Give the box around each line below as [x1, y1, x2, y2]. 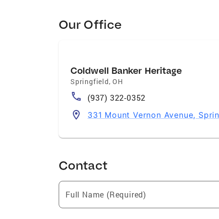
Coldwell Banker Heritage [70, 65, 182, 76]
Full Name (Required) [66, 189, 146, 199]
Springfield [70, 76, 109, 86]
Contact [59, 157, 108, 173]
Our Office [59, 16, 122, 32]
